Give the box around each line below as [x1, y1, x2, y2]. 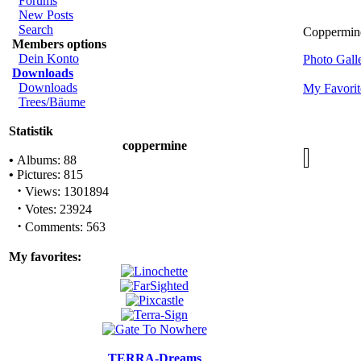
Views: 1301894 [22, 185, 109, 198]
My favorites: [9, 250, 81, 263]
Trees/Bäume [19, 95, 85, 109]
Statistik [9, 124, 53, 138]
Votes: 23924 [22, 202, 92, 216]
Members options [12, 37, 106, 51]
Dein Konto [19, 52, 79, 65]
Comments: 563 [22, 220, 106, 234]
